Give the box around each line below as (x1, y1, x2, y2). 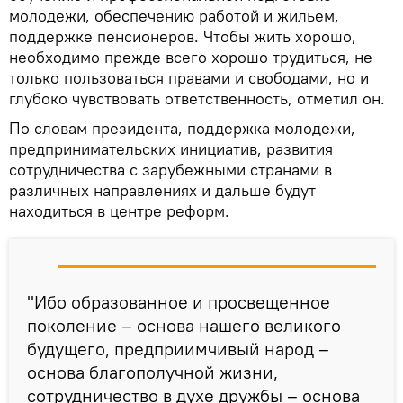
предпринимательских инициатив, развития (9, 139, 333, 160)
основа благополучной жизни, (27, 361, 278, 384)
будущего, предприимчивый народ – (27, 337, 329, 361)
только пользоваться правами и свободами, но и (9, 67, 369, 89)
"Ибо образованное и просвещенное (27, 291, 330, 314)
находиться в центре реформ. (9, 201, 229, 222)
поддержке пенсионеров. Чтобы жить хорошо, (9, 26, 356, 48)
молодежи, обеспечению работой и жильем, (9, 5, 339, 27)
